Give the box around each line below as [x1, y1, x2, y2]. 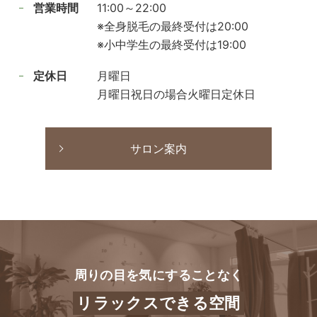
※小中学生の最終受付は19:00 [96, 38, 246, 52]
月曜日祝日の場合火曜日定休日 [96, 87, 255, 102]
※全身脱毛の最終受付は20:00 [96, 19, 248, 34]
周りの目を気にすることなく [74, 267, 243, 282]
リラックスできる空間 [76, 294, 241, 313]
